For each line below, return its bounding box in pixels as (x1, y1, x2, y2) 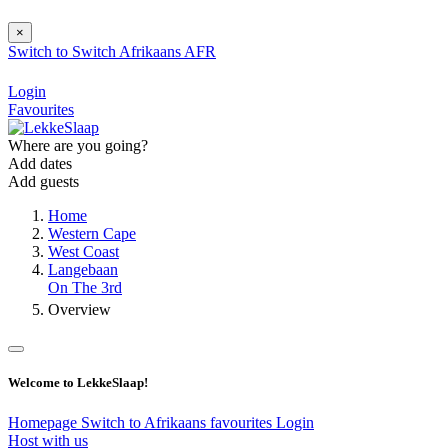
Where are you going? (8, 137, 148, 155)
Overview (48, 301, 111, 319)
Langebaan (48, 261, 118, 279)
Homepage (8, 413, 81, 431)
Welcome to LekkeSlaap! (8, 375, 148, 391)
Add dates (8, 155, 72, 173)
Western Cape (48, 225, 136, 243)
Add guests (8, 173, 79, 191)
